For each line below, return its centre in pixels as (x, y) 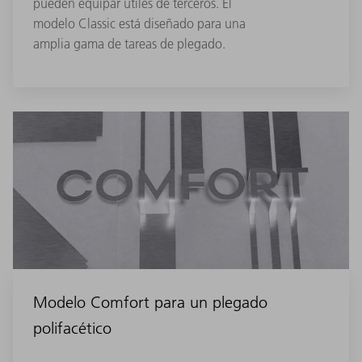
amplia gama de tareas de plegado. (129, 44)
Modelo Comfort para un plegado (150, 303)
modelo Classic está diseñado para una (139, 24)
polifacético (72, 328)
